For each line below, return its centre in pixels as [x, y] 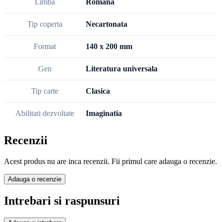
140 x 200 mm [109, 46]
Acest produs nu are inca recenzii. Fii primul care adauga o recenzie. [111, 162]
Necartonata [107, 24]
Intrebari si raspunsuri [62, 201]
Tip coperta [45, 24]
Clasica [98, 91]
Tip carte [45, 91]
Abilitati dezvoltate [45, 113]
